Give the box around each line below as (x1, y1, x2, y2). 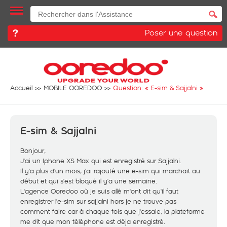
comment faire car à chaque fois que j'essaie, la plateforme (20, 207, 205, 216)
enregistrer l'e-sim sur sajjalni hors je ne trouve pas (20, 197, 176, 206)
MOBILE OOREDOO (44, 83, 102, 92)
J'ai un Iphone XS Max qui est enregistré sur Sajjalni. (20, 156, 181, 165)
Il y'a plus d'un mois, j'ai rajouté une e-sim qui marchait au (20, 166, 200, 175)
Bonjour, (20, 146, 46, 155)
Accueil (10, 83, 32, 92)
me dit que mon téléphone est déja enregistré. (20, 217, 165, 226)
